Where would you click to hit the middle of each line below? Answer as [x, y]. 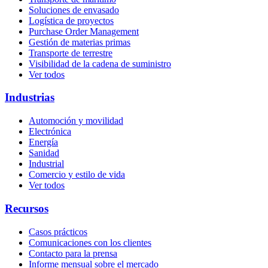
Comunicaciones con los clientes [90, 242]
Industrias [30, 98]
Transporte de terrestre [71, 53]
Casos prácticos [58, 232]
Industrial [46, 164]
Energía [43, 142]
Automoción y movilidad [76, 121]
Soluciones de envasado [74, 10]
